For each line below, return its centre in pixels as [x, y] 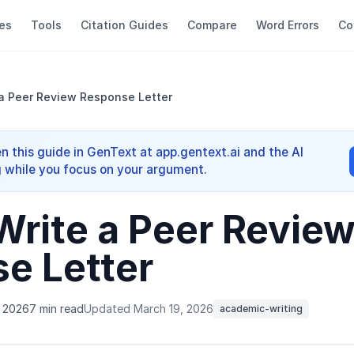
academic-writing [261, 309]
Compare [212, 25]
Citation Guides [124, 25]
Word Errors [288, 25]
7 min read [56, 309]
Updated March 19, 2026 [149, 309]
